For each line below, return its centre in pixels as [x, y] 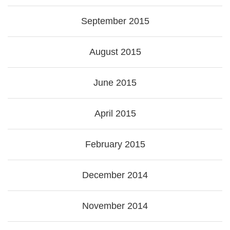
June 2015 [115, 83]
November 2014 [115, 206]
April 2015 [115, 114]
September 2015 [115, 21]
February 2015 [115, 145]
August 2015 [115, 52]
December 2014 [115, 175]
